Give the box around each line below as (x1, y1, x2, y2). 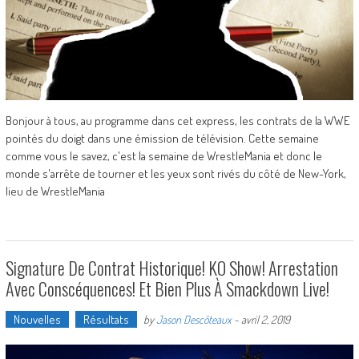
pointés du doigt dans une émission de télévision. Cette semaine (5, 130, 319, 146)
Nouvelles (13, 311, 61, 327)
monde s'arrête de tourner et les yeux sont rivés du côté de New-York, (5, 165, 346, 181)
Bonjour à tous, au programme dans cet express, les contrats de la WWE (5, 112, 349, 128)
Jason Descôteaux (155, 312, 232, 326)
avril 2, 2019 (240, 312, 290, 326)
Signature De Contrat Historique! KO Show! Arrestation (5, 254, 338, 280)
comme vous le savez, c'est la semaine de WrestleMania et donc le (5, 147, 322, 163)
